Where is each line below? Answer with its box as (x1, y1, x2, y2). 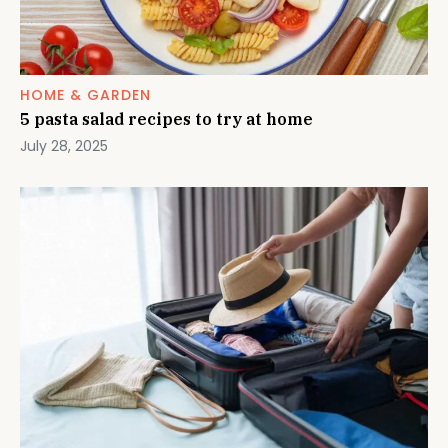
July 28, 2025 (20, 136, 108, 157)
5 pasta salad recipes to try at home (20, 109, 313, 130)
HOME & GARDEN (20, 85, 151, 106)
